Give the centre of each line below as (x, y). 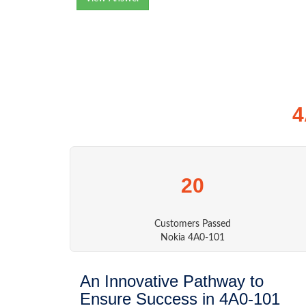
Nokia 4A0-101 (193, 238)
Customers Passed (193, 224)
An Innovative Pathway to (172, 281)
